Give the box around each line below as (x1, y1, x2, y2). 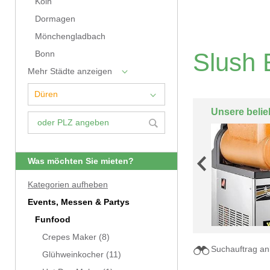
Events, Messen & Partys (28, 198, 130, 207)
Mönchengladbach (35, 32, 105, 41)
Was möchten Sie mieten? (28, 157, 134, 166)
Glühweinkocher (42, 250, 104, 259)
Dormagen (35, 14, 75, 24)
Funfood (35, 215, 71, 224)
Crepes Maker (42, 233, 96, 242)
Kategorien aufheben (28, 180, 108, 189)
